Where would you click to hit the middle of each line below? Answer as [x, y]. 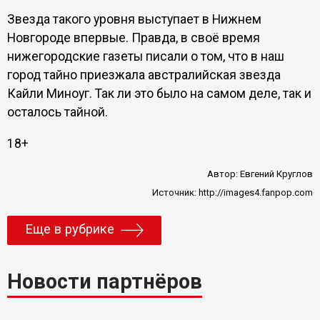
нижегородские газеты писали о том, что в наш [145, 56]
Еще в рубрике [69, 229]
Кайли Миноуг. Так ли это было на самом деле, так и [159, 93]
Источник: [176, 193]
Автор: [224, 174]
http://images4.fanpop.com [256, 193]
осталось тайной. [57, 112]
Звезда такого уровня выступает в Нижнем [134, 19]
